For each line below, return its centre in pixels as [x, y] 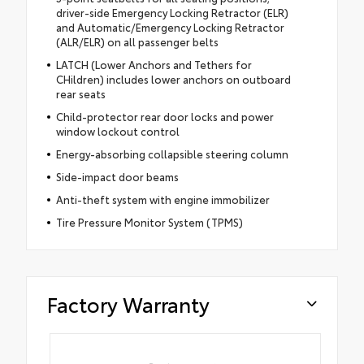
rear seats [80, 94]
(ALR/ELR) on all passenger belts [137, 42]
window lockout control [117, 131]
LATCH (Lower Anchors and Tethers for [154, 65]
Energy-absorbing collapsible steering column [172, 154]
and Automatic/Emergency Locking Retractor [170, 27]
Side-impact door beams [117, 177]
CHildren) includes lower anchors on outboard [173, 79]
